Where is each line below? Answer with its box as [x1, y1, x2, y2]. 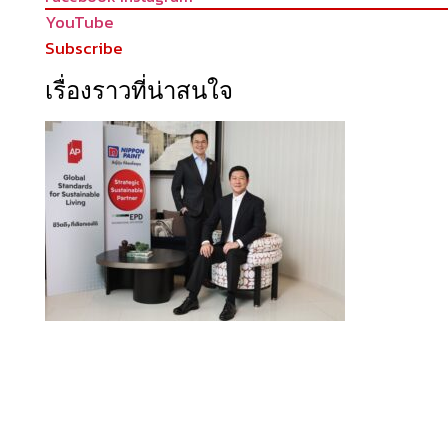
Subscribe [45, 35, 123, 62]
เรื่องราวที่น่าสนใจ [45, 76, 233, 106]
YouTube [45, 9, 114, 36]
